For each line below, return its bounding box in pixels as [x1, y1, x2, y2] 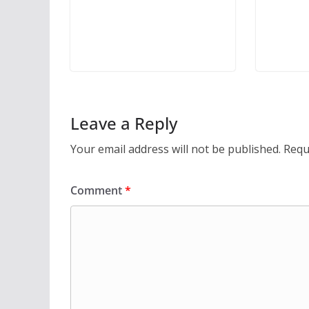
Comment [70, 182, 125, 198]
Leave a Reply [70, 111, 177, 134]
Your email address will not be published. [70, 141, 281, 157]
